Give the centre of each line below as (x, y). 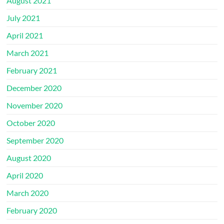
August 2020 (29, 158)
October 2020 (31, 123)
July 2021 (23, 18)
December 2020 (34, 88)
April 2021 (25, 35)
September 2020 (35, 140)
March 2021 (28, 53)
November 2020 (35, 105)
